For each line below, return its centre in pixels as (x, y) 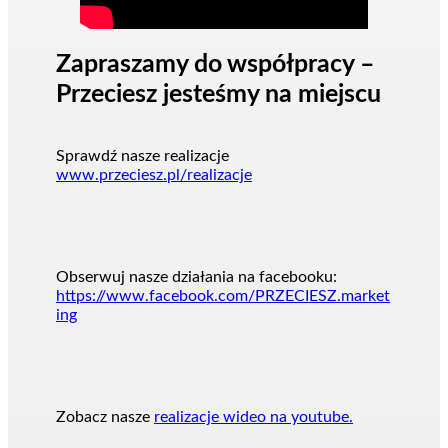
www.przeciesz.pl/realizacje (154, 175)
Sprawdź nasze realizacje (142, 156)
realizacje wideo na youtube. (253, 417)
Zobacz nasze (105, 417)
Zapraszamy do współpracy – (215, 65)
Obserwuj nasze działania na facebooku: (196, 277)
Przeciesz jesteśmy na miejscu (218, 95)
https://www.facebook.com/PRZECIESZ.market (223, 296)
